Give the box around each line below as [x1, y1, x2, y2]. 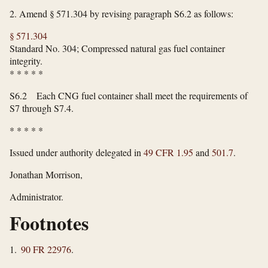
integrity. [10, 54, 42, 68]
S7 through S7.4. [10, 102, 74, 115]
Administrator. [10, 190, 63, 203]
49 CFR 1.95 [144, 146, 193, 159]
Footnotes [10, 209, 89, 237]
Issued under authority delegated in [10, 146, 144, 159]
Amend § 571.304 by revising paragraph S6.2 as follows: [19, 7, 233, 20]
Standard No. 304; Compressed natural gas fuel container [10, 42, 225, 55]
